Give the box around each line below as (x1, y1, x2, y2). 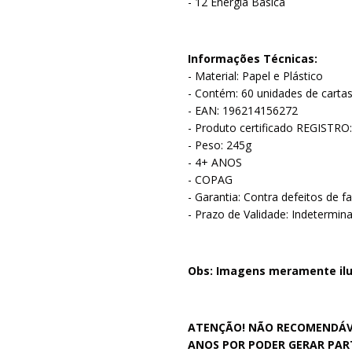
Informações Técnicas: (188, 50, 317, 66)
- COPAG (188, 171, 233, 187)
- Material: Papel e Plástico (188, 68, 323, 83)
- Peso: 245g (188, 137, 251, 152)
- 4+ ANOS (188, 154, 242, 170)
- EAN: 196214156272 (188, 102, 298, 118)
